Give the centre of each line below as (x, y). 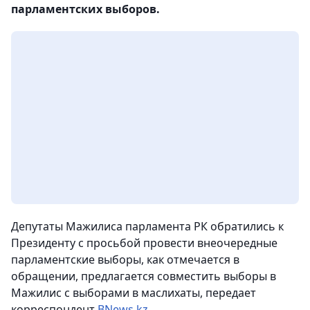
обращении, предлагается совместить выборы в (144, 276)
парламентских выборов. (85, 9)
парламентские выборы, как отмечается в (125, 260)
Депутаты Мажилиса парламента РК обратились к (147, 227)
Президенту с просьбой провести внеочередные (144, 243)
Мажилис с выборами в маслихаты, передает (134, 293)
